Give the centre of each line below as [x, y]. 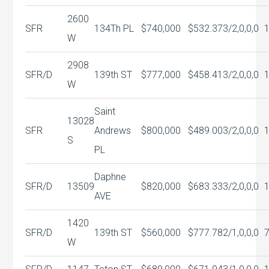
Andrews [113, 130]
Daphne [110, 177]
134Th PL [114, 28]
